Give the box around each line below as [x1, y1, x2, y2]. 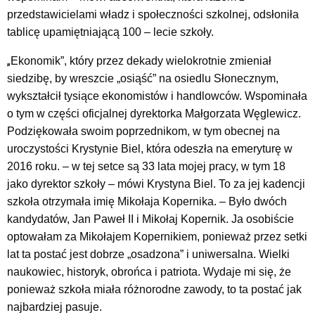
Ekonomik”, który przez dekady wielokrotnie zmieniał [11, 55, 271, 67]
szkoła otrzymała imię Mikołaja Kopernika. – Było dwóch [7, 195, 287, 208]
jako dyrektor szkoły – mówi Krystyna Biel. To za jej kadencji [7, 178, 305, 191]
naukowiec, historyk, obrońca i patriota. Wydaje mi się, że [7, 266, 291, 278]
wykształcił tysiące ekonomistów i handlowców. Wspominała [7, 90, 307, 103]
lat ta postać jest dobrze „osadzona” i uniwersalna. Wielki [7, 248, 290, 261]
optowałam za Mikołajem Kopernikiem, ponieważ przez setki [7, 231, 307, 243]
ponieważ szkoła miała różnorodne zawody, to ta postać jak [7, 283, 302, 296]
